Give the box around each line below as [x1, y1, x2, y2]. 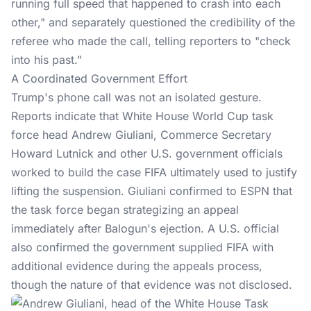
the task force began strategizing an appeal [11, 203, 239, 217]
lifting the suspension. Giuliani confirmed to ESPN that [11, 184, 292, 198]
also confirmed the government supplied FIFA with [11, 240, 274, 254]
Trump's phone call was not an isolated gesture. [11, 90, 262, 104]
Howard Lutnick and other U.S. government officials [11, 146, 283, 160]
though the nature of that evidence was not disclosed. [11, 278, 292, 292]
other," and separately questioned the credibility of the [11, 15, 295, 29]
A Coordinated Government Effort [11, 72, 187, 85]
